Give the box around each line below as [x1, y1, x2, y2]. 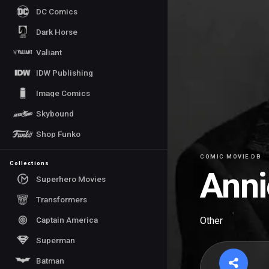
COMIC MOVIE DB [200, 153, 262, 160]
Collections [10, 160, 49, 166]
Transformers [36, 194, 87, 204]
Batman [36, 255, 64, 265]
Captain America [36, 214, 98, 225]
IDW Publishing [36, 67, 93, 77]
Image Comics [36, 88, 90, 98]
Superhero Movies [36, 174, 106, 184]
